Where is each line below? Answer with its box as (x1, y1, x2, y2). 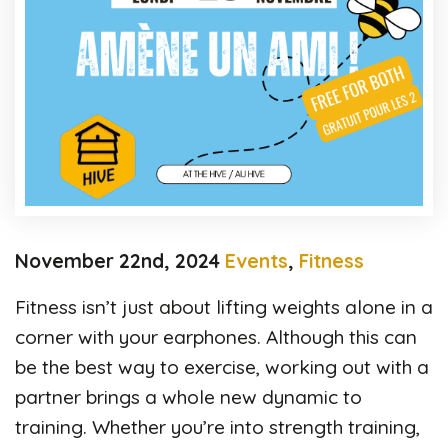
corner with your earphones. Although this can (15, 324, 417, 349)
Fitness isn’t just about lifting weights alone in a (15, 294, 433, 319)
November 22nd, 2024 (15, 248, 220, 273)
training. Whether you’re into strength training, (15, 414, 420, 439)
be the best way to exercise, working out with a (15, 354, 429, 379)
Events (225, 248, 288, 273)
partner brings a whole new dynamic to (15, 384, 362, 409)
